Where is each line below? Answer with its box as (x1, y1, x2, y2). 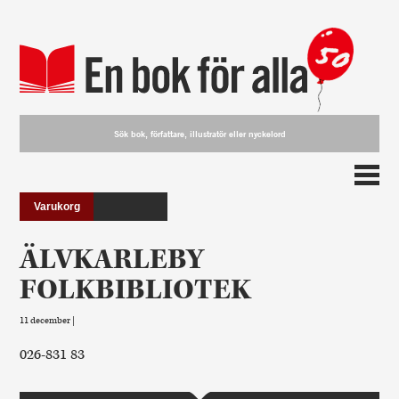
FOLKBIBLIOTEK (20, 271, 252, 308)
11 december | (20, 313, 76, 327)
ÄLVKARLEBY (20, 240, 205, 278)
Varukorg (33, 199, 80, 213)
